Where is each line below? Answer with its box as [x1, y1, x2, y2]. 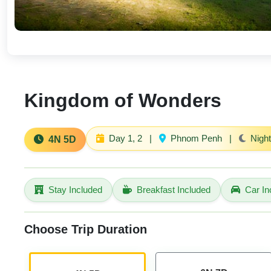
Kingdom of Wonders [24, 89, 221, 111]
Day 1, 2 [106, 132, 145, 143]
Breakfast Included [137, 184, 211, 195]
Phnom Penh [168, 132, 224, 143]
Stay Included [48, 184, 102, 195]
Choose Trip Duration [24, 222, 147, 236]
